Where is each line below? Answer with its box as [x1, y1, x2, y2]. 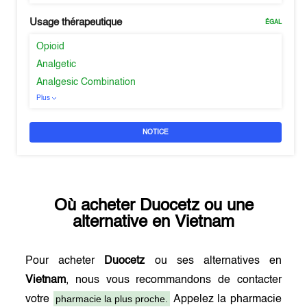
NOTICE [143, 129, 169, 136]
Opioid [36, 42, 65, 51]
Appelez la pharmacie [169, 294, 282, 305]
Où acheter [53, 198, 140, 214]
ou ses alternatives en [145, 256, 282, 267]
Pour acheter [25, 256, 105, 267]
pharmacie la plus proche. [55, 293, 168, 304]
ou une [199, 198, 254, 214]
